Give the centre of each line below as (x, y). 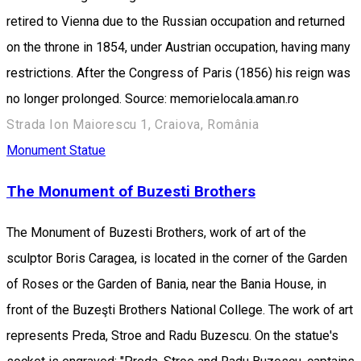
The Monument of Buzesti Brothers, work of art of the (156, 232)
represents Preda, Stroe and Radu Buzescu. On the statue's (172, 335)
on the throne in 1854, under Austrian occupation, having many (178, 48)
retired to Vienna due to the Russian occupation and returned (176, 22)
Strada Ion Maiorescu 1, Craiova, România (133, 125)
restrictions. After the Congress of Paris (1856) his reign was (178, 73)
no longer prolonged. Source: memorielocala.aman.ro (153, 99)
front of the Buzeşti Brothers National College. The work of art (180, 309)
